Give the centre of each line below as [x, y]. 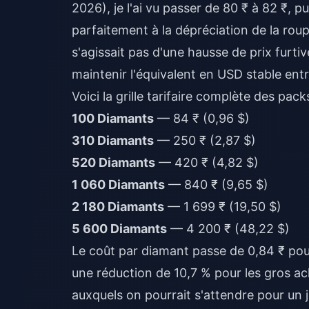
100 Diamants [113, 118]
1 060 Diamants [118, 185]
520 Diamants [113, 162]
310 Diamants [113, 140]
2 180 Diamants [118, 207]
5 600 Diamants [119, 229]
